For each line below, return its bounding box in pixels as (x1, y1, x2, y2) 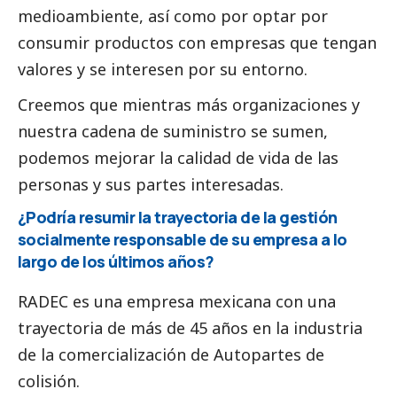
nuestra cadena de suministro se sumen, (18, 121, 328, 143)
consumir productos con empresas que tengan (18, 32, 377, 54)
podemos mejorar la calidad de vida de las (18, 147, 339, 169)
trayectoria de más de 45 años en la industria (18, 316, 362, 339)
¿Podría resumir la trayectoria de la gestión (18, 206, 338, 229)
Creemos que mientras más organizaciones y (18, 94, 360, 116)
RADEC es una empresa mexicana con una (18, 290, 336, 312)
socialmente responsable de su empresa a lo (18, 229, 347, 251)
